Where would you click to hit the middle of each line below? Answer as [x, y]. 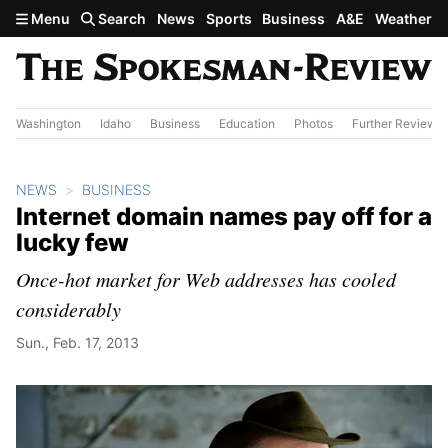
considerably [68, 308]
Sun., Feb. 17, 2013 [77, 342]
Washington [48, 123]
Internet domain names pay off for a [224, 216]
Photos [313, 123]
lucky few [72, 242]
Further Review [394, 123]
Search [121, 18]
